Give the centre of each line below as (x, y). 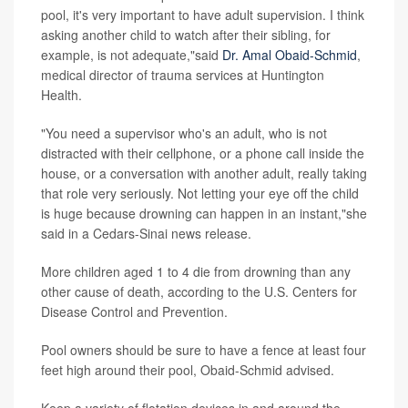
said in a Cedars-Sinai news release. (146, 233)
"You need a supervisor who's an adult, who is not (184, 133)
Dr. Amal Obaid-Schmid (290, 54)
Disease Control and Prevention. (134, 311)
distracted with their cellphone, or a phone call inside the (203, 153)
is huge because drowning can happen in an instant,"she (204, 213)
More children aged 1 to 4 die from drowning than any (196, 271)
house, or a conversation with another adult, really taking (204, 173)
